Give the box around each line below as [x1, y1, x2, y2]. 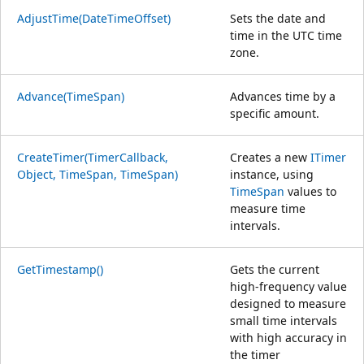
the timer [230, 346, 280, 362]
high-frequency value [230, 278, 347, 294]
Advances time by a [230, 88, 336, 104]
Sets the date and [230, 10, 326, 26]
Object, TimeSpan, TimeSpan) [17, 166, 178, 182]
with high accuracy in [230, 329, 347, 345]
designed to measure [230, 295, 346, 311]
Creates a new [230, 149, 310, 165]
